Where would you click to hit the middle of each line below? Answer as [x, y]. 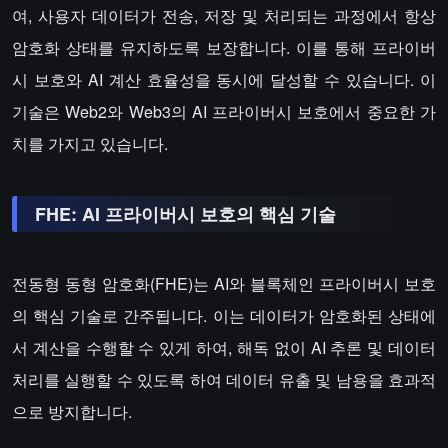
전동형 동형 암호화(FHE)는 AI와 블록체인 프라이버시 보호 [224, 283]
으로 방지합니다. [72, 411]
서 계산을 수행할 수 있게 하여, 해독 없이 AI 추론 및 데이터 [224, 347]
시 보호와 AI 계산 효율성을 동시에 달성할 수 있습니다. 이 [224, 79]
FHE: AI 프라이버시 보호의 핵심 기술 [185, 214]
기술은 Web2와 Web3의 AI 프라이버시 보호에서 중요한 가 [224, 111]
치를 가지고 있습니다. [90, 143]
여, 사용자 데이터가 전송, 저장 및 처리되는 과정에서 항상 [224, 15]
